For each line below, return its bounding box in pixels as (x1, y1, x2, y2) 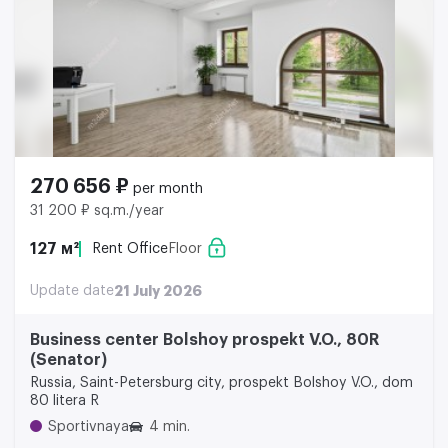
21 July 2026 (114, 284, 202, 299)
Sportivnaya (48, 420, 129, 435)
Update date (30, 284, 114, 299)
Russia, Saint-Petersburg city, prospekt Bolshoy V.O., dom (30, 376, 413, 391)
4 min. (149, 420, 190, 435)
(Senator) (30, 352, 107, 369)
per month (133, 182, 203, 197)
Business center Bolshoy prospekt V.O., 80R (30, 332, 379, 349)
